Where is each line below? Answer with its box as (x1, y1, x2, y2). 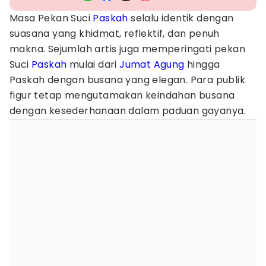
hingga (184, 58, 220, 71)
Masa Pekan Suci (9, 11, 93, 25)
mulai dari (66, 58, 120, 71)
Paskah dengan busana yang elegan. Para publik (9, 73, 245, 87)
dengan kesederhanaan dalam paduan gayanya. (9, 104, 246, 118)
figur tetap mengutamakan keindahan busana (9, 88, 235, 102)
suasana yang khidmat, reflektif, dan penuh (9, 27, 220, 40)
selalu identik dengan (131, 11, 234, 25)
